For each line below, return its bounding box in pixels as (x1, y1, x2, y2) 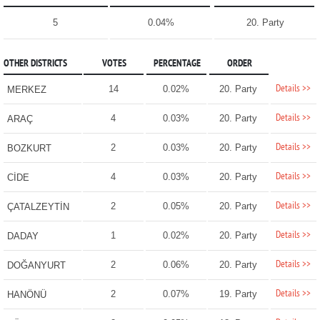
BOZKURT (6, 143, 51, 154)
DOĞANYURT (6, 260, 66, 271)
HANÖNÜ (6, 289, 46, 301)
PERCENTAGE (153, 58, 201, 71)
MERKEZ (6, 84, 46, 96)
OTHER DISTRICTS (3, 58, 67, 71)
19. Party (219, 289, 258, 300)
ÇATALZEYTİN (6, 201, 69, 213)
